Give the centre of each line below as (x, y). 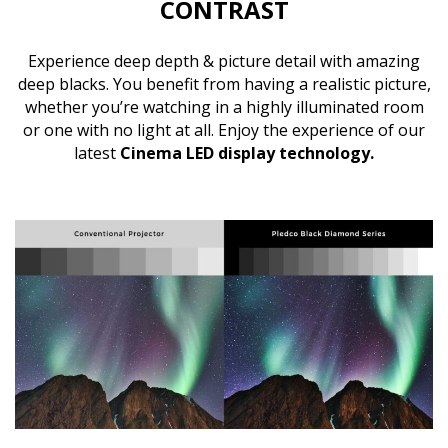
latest (97, 152)
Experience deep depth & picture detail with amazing (224, 60)
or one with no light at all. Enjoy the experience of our (224, 129)
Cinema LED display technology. (247, 152)
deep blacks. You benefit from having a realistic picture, (224, 83)
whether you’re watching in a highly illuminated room (224, 106)
